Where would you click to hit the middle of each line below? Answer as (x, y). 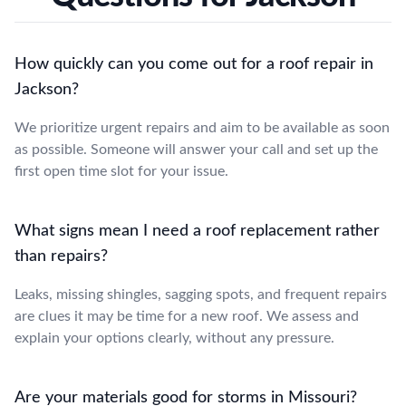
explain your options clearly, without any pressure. (174, 338)
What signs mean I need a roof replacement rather (197, 231)
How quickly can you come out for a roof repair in (194, 64)
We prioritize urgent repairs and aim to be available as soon (202, 127)
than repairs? (61, 256)
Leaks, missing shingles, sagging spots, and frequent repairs (201, 294)
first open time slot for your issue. (121, 171)
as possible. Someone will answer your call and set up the (196, 149)
